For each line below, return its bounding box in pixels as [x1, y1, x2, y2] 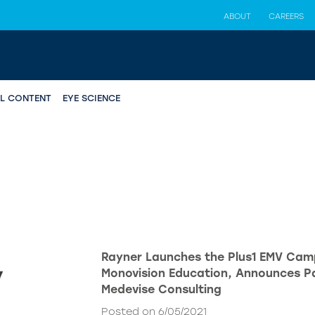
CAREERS [269, 11, 304, 21]
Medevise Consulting [101, 283, 221, 296]
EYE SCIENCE [63, 93, 120, 104]
